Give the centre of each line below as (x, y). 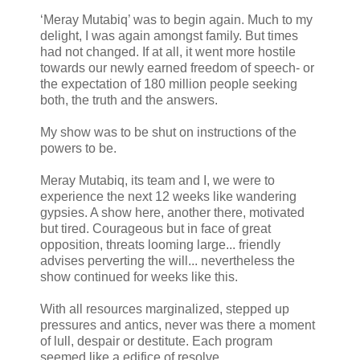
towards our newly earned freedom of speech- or (177, 68)
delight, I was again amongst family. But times (169, 36)
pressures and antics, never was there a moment (178, 325)
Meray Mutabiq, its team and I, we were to (157, 181)
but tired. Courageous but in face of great (155, 229)
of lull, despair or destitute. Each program (156, 342)
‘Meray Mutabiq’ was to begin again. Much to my (176, 20)
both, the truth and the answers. (129, 100)
